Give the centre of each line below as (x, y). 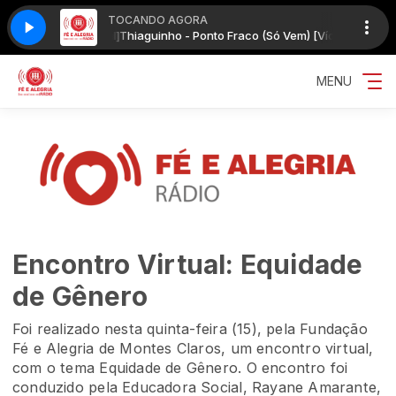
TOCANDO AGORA (158, 19)
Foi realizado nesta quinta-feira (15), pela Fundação (190, 329)
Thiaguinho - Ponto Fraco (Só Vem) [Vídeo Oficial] (233, 35)
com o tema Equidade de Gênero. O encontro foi (180, 368)
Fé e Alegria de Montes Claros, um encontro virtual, (193, 348)
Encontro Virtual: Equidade (188, 264)
